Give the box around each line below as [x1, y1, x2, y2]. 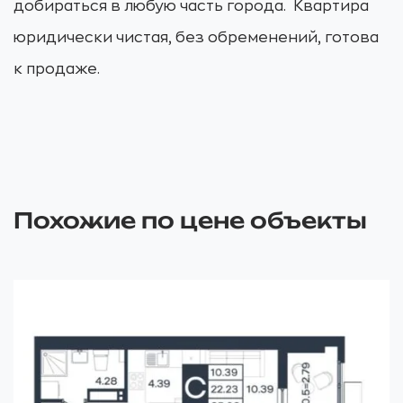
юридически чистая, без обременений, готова [13, 31, 379, 45]
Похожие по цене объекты [13, 207, 367, 234]
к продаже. [13, 62, 100, 76]
